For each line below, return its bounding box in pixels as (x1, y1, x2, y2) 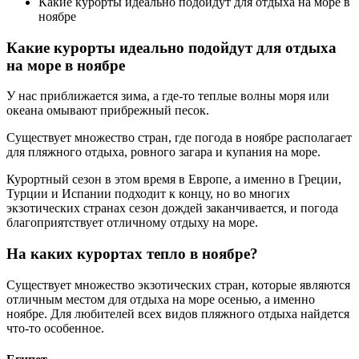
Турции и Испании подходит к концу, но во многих (6, 187, 290, 201)
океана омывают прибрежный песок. (6, 103, 209, 118)
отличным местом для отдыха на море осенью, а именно (6, 292, 315, 306)
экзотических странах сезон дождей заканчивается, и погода (6, 201, 338, 216)
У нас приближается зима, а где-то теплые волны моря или (6, 89, 329, 103)
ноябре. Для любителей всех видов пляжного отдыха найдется (6, 306, 349, 321)
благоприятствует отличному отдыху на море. (6, 216, 258, 230)
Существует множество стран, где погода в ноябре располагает (6, 131, 352, 145)
